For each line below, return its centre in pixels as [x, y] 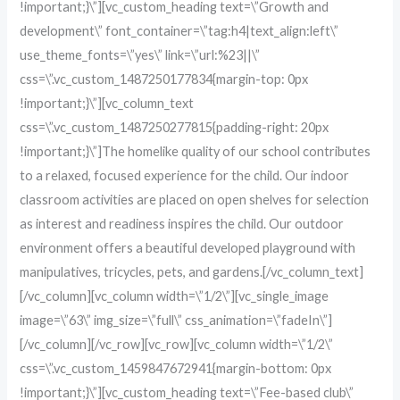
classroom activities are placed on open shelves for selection [195, 199]
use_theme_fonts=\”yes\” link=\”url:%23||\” [140, 54]
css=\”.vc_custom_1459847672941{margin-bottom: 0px [176, 368]
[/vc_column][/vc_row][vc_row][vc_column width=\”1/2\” [177, 344]
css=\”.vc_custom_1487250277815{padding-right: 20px [175, 127]
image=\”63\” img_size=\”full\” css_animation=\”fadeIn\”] [176, 320]
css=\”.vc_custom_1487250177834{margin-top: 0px [164, 79]
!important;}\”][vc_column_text [107, 103]
